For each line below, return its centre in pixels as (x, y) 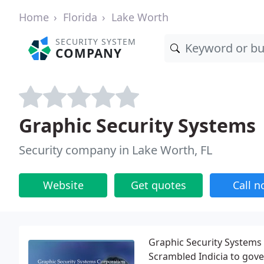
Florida (80, 17)
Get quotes (159, 185)
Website (63, 185)
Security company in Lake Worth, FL (115, 150)
